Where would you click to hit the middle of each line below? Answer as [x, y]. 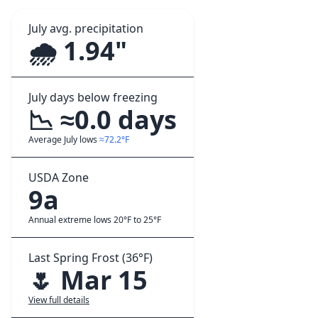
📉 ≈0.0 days [103, 120]
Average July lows [64, 139]
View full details [59, 300]
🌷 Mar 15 [88, 280]
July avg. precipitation [86, 28]
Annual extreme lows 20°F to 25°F [95, 220]
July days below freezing [93, 97]
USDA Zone [59, 177]
